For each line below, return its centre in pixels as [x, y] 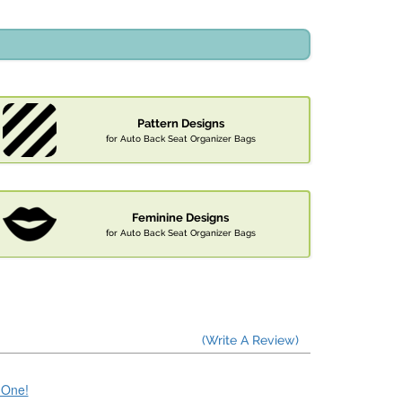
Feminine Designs [180, 218]
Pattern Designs [180, 124]
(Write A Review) [250, 341]
